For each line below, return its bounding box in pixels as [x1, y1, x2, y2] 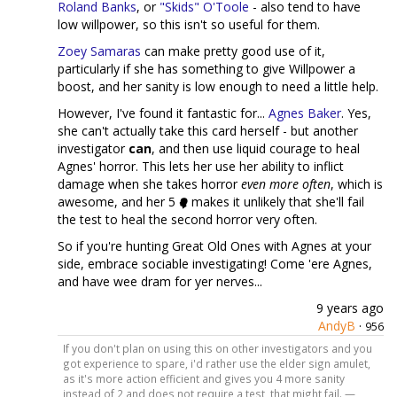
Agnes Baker [269, 105, 341, 121]
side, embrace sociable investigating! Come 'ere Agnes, [58, 255, 372, 272]
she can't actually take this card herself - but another [58, 122, 358, 139]
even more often [241, 175, 331, 192]
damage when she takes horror [58, 175, 241, 192]
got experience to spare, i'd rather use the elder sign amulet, [62, 355, 370, 370]
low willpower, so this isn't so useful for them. [58, 16, 320, 33]
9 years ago [316, 300, 384, 316]
